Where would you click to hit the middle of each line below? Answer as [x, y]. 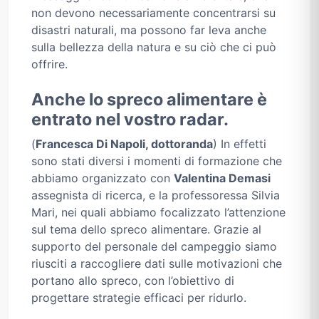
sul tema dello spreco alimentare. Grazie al [146, 230]
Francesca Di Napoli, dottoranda [124, 144]
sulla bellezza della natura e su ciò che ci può [154, 47]
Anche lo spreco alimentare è [149, 100]
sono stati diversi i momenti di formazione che [157, 161]
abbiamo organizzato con [103, 178]
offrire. [49, 64]
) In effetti [240, 144]
